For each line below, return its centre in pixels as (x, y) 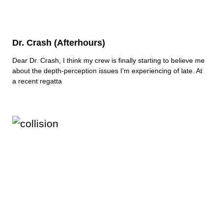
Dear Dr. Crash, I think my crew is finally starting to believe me (109, 61)
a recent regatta (37, 81)
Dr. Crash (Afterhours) (59, 43)
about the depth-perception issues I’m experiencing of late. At (107, 71)
